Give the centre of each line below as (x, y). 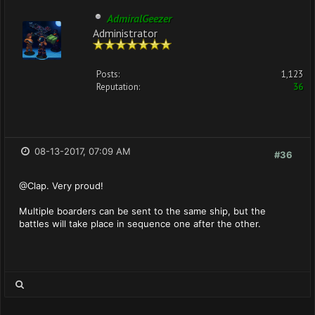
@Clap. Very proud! (61, 186)
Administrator (125, 32)
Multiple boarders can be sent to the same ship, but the (142, 211)
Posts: (108, 74)
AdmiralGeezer (139, 18)
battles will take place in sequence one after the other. (140, 224)
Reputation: (118, 87)
